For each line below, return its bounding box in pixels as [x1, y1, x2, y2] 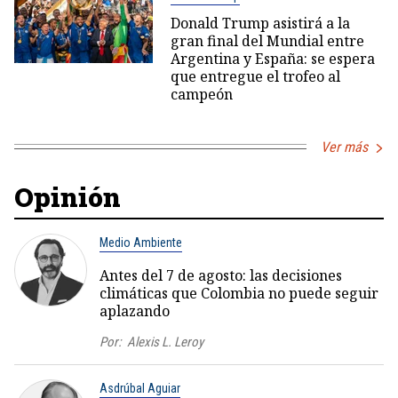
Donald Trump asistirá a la [170, 12, 350, 33]
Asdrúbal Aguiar [99, 380, 180, 395]
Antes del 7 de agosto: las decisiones [99, 265, 342, 285]
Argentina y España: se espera [170, 48, 375, 68]
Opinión [14, 179, 121, 214]
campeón [170, 84, 233, 104]
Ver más [321, 138, 368, 155]
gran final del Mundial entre [170, 30, 364, 51]
